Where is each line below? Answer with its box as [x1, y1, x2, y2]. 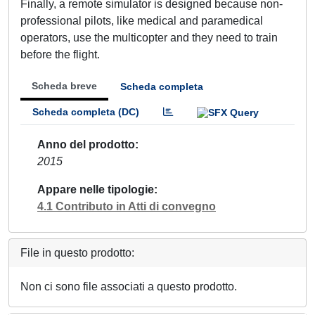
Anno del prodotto [37, 138, 135, 150]
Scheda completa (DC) [32, 106, 139, 117]
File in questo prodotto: [20, 246, 134, 259]
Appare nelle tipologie [37, 183, 154, 195]
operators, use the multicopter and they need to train [20, 32, 278, 44]
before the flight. [20, 49, 100, 60]
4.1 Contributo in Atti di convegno [37, 200, 216, 212]
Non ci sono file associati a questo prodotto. [20, 280, 237, 292]
